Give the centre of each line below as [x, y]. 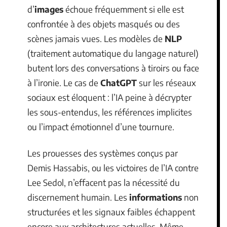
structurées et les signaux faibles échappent [111, 212]
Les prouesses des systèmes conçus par [103, 153]
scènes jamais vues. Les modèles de [96, 39]
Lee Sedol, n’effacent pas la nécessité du [104, 182]
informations [156, 197]
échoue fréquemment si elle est [124, 9]
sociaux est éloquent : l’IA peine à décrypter [109, 97]
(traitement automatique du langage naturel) [113, 53]
